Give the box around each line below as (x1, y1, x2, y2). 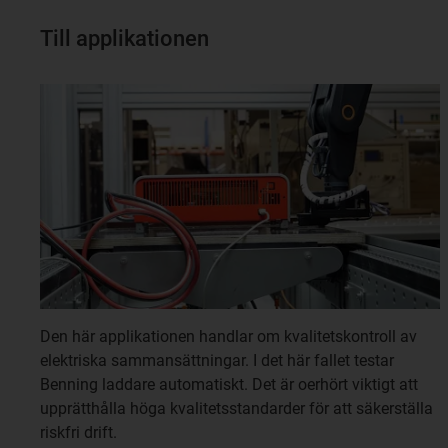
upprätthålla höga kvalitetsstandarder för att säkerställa (40, 398, 433, 418)
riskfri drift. (40, 422, 121, 442)
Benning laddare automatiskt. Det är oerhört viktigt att (40, 374, 418, 394)
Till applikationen (40, 26, 209, 52)
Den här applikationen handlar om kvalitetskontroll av (40, 326, 417, 346)
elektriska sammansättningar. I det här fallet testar (40, 350, 394, 370)
